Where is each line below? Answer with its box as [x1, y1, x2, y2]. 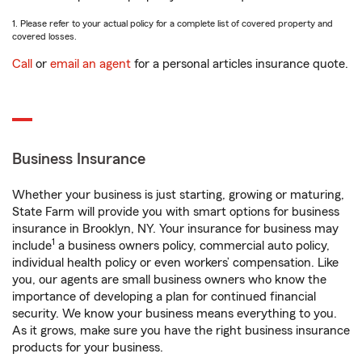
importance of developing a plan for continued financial [12, 290, 316, 303]
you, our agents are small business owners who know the [12, 273, 326, 286]
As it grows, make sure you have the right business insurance [12, 324, 350, 337]
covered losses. [12, 32, 77, 41]
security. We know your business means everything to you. [12, 307, 337, 320]
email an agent [50, 57, 131, 70]
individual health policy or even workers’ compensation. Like [12, 256, 339, 269]
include [12, 239, 52, 252]
